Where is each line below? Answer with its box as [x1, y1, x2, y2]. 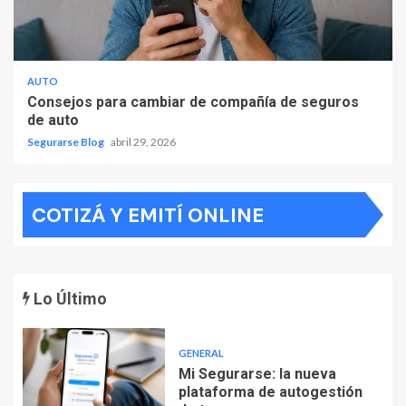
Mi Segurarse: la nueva [178, 364, 336, 382]
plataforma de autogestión [178, 382, 362, 401]
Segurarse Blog [27, 135, 106, 150]
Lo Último [30, 289, 107, 309]
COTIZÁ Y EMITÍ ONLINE [32, 202, 264, 229]
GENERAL [178, 346, 224, 359]
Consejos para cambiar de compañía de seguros [27, 93, 359, 111]
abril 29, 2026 [111, 135, 176, 150]
